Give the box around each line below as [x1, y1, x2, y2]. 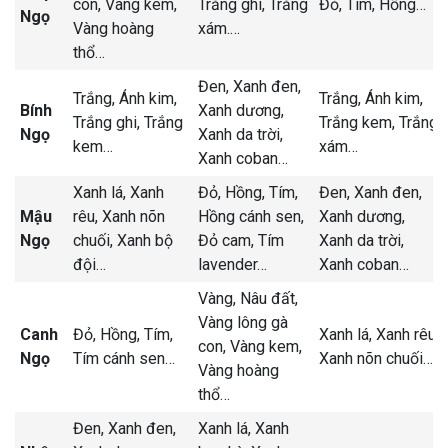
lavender [198, 254, 257, 274]
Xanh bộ [117, 230, 173, 250]
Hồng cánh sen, [198, 206, 304, 226]
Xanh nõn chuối [319, 348, 423, 368]
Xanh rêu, [376, 324, 439, 344]
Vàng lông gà [198, 312, 288, 332]
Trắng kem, [319, 112, 399, 132]
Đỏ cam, [198, 230, 258, 250]
